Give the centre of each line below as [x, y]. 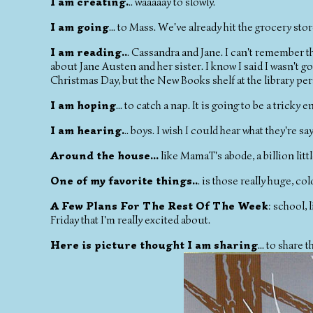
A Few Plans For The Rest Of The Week [159, 206]
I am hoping [83, 105]
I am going [80, 27]
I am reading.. [89, 52]
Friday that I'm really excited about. [130, 220]
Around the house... [104, 155]
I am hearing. [87, 130]
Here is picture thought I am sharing [154, 245]
